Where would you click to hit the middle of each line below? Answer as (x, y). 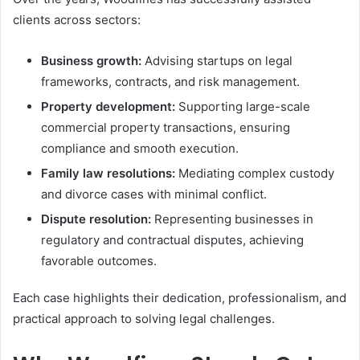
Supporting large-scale (243, 106)
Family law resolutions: (108, 173)
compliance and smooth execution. (140, 148)
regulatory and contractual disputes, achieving (172, 240)
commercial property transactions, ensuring (166, 127)
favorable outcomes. (99, 261)
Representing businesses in (232, 219)
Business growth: (91, 61)
